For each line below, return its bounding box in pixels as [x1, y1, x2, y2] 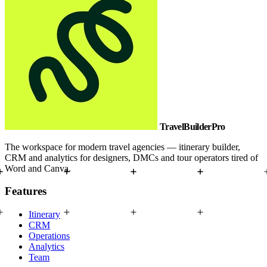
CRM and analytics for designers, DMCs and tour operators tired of [5, 152, 258, 163]
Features [5, 185, 46, 198]
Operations [29, 231, 70, 241]
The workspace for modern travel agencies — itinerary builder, [5, 141, 240, 152]
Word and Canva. [5, 163, 71, 173]
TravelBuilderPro [160, 121, 225, 132]
